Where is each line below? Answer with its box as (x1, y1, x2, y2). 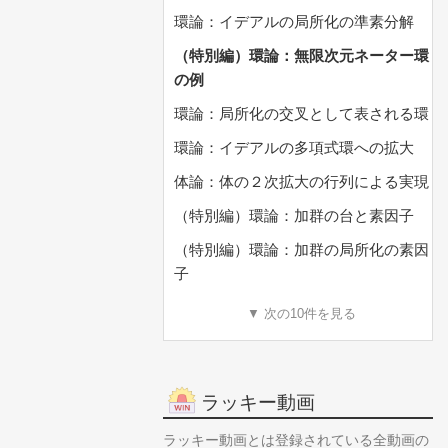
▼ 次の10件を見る (247, 306, 356, 321)
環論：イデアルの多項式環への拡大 (174, 139, 414, 156)
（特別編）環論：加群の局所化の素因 (174, 241, 429, 258)
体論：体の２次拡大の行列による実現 (174, 173, 429, 190)
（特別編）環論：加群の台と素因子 (174, 207, 414, 224)
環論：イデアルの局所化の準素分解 (174, 13, 414, 30)
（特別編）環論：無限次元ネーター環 (174, 47, 429, 64)
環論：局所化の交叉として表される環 (174, 105, 429, 122)
